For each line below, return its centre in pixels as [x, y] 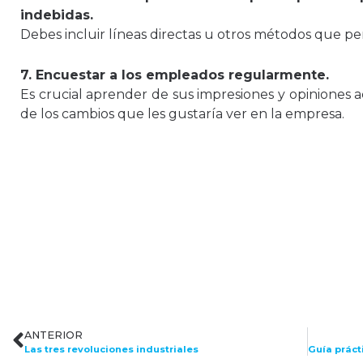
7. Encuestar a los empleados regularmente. [175, 75]
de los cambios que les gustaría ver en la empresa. [182, 113]
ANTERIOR [53, 335]
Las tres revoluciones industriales [111, 349]
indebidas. [57, 15]
